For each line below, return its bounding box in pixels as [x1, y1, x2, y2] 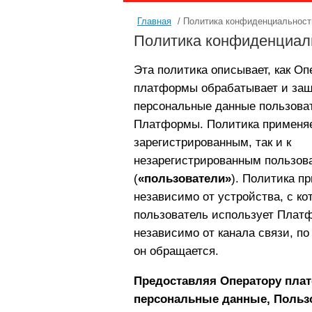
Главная [137, 16, 171, 26]
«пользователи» [138, 172, 231, 185]
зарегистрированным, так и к [134, 136, 291, 149]
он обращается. [134, 244, 219, 258]
